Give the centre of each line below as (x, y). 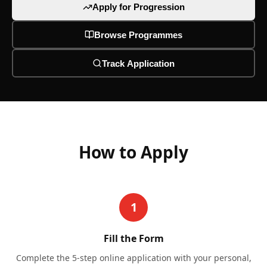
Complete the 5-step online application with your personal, (133, 258)
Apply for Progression (138, 7)
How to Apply (133, 152)
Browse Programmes (138, 35)
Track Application (138, 63)
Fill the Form (133, 238)
